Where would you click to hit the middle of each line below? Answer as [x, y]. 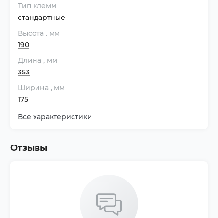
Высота [32, 33]
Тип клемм [37, 6]
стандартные [42, 18]
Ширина [34, 88]
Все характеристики [55, 117]
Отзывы [29, 148]
